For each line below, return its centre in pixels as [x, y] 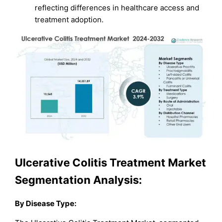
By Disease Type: [46, 203]
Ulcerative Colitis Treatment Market [111, 162]
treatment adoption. [69, 20]
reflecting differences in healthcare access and [117, 8]
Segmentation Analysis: [79, 180]
